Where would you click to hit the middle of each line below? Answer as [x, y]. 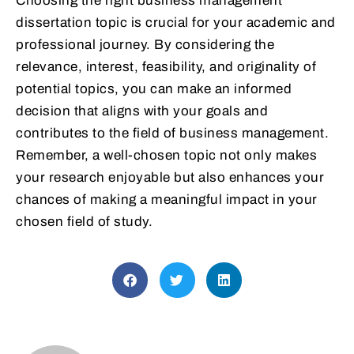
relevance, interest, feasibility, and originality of [166, 67]
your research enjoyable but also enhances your [170, 178]
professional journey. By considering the [145, 45]
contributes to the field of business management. [172, 134]
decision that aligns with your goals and [142, 111]
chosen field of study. [84, 222]
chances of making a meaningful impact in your [167, 200]
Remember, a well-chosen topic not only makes [166, 156]
